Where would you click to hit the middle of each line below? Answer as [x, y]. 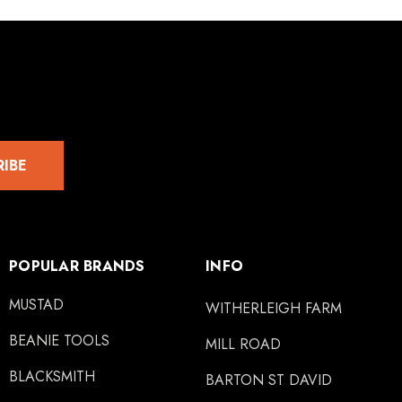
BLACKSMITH [52, 376]
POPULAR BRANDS [77, 266]
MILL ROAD [243, 344]
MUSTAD [36, 305]
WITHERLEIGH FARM [274, 308]
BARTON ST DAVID [269, 380]
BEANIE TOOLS [59, 341]
